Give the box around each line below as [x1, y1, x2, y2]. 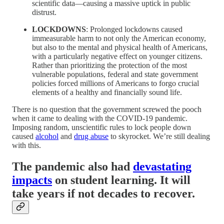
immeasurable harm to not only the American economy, [32, 34, 206, 43]
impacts [12, 173, 52, 187]
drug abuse [74, 132, 108, 141]
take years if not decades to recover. [12, 187, 195, 200]
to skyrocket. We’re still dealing [108, 132, 210, 141]
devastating [133, 160, 191, 173]
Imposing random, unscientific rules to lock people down [12, 123, 191, 132]
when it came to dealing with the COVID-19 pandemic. [12, 114, 187, 123]
